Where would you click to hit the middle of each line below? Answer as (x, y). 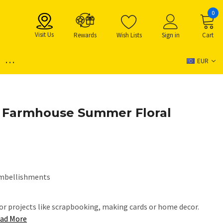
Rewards (85, 35)
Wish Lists (129, 35)
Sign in (171, 35)
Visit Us (44, 35)
